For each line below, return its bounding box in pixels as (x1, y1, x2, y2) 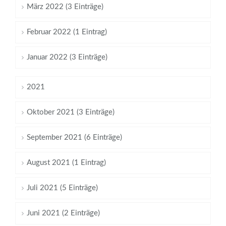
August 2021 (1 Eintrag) (27, 159, 106, 167)
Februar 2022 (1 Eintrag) (27, 28, 107, 36)
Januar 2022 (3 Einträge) (27, 53, 107, 62)
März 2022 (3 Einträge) (27, 3, 103, 11)
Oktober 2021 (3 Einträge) (27, 108, 115, 117)
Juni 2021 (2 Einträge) (27, 209, 100, 217)
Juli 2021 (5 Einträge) (27, 184, 98, 192)
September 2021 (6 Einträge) (27, 134, 122, 142)
